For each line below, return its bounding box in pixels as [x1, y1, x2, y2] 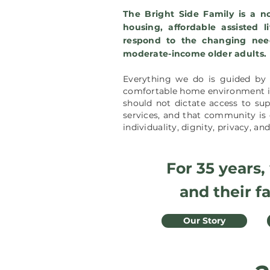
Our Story [183, 215, 225, 226]
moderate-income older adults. [123, 48, 267, 59]
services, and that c [123, 110, 210, 121]
